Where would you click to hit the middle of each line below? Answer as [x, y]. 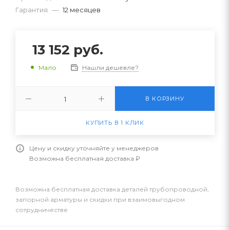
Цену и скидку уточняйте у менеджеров [94, 148]
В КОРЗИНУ [165, 98]
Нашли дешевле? [110, 67]
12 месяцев [82, 9]
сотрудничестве [42, 209]
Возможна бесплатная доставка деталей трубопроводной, [112, 189]
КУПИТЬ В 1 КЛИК [115, 122]
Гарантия [32, 9]
